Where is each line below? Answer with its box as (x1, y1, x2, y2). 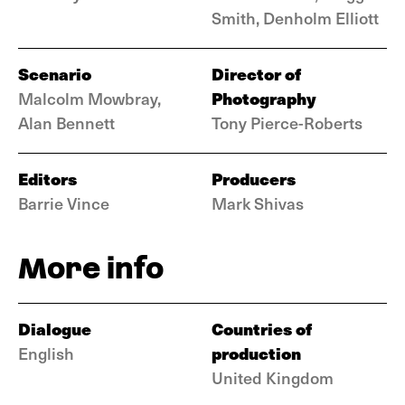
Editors (18, 166, 77, 191)
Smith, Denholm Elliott (212, 6, 379, 29)
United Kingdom (212, 366, 334, 389)
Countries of (212, 316, 312, 341)
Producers (212, 166, 296, 191)
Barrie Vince (18, 192, 109, 214)
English (18, 342, 74, 364)
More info (18, 251, 164, 285)
